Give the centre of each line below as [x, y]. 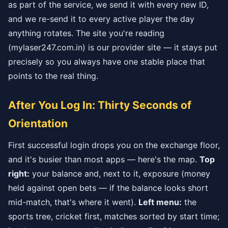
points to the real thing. [53, 76]
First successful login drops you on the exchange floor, [114, 145]
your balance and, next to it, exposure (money [120, 174]
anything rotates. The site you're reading [86, 33]
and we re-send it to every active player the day [101, 19]
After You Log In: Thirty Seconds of [100, 105]
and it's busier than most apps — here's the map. [104, 160]
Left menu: [160, 202]
